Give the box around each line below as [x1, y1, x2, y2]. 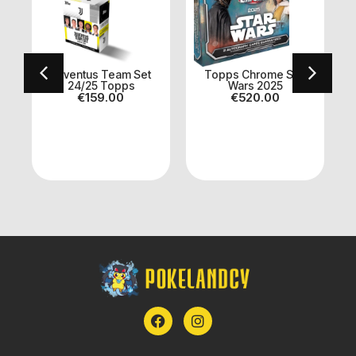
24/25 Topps [67, 78, 135, 92]
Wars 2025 [227, 78, 283, 92]
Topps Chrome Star [203, 67, 307, 81]
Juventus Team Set [51, 67, 151, 81]
